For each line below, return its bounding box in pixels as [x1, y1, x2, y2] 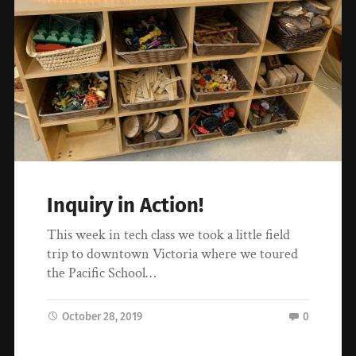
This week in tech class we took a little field [47, 225, 291, 244]
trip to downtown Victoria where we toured [47, 244, 299, 263]
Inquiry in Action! [47, 192, 204, 218]
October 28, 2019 [62, 309, 143, 323]
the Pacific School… [47, 263, 157, 282]
